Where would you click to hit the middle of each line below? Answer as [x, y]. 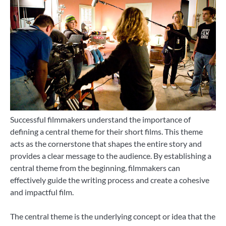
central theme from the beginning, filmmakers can [95, 168]
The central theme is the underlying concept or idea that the [113, 216]
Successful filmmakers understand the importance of [100, 120]
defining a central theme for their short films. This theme [106, 132]
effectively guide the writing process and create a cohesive [110, 180]
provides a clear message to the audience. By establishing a [111, 156]
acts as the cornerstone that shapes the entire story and [106, 144]
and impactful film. [42, 192]
